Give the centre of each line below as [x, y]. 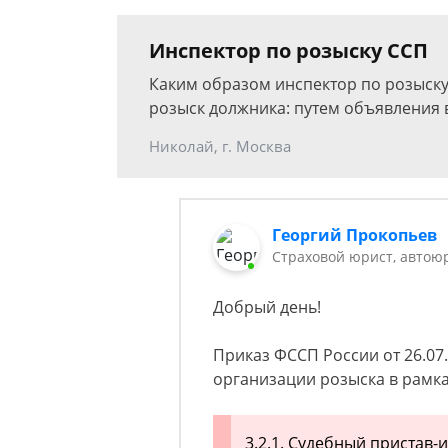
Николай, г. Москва [220, 145]
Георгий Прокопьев [355, 234]
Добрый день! [267, 307]
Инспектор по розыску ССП [288, 50]
